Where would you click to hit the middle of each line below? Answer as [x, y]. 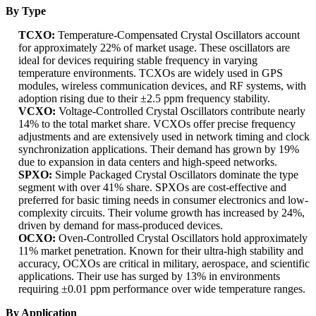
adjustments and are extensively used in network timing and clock [164, 137]
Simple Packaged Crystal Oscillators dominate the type [175, 175]
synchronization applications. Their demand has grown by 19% [159, 150]
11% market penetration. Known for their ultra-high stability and [161, 251]
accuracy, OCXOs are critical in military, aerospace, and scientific [164, 264]
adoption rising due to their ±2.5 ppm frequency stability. [144, 99]
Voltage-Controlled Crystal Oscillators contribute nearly [181, 111]
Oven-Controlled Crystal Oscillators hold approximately [182, 238]
